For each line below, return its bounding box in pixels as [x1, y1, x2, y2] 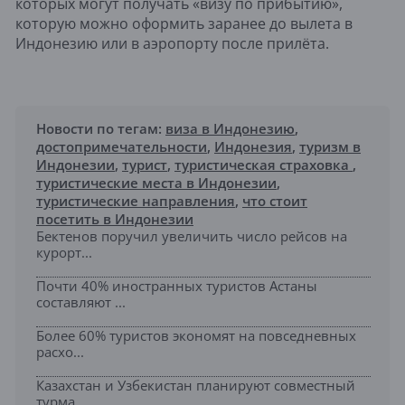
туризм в [299, 137, 361, 156]
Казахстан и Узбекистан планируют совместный [36, 376, 355, 395]
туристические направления [36, 192, 235, 211]
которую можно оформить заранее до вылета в [15, 14, 353, 34]
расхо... [36, 343, 84, 362]
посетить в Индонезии [36, 210, 193, 229]
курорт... [36, 243, 92, 262]
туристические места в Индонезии [36, 174, 277, 193]
